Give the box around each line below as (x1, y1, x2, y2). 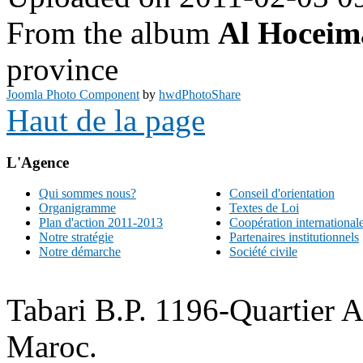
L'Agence (6, 153, 69, 171)
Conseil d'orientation (228, 186, 335, 201)
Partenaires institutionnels (228, 230, 359, 245)
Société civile (228, 245, 297, 259)
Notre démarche (39, 245, 121, 259)
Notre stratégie (39, 230, 113, 245)
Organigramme (39, 201, 116, 216)
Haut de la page (6, 102, 205, 138)
